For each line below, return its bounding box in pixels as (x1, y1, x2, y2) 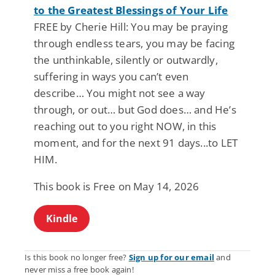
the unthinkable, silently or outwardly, (34, 52, 218, 67)
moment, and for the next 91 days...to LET (34, 135, 238, 150)
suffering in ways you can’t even (34, 69, 189, 83)
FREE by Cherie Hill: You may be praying (34, 19, 228, 34)
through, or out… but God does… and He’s (34, 102, 236, 117)
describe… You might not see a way (34, 85, 206, 100)
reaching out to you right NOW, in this (34, 118, 217, 133)
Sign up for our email (128, 251, 215, 263)
